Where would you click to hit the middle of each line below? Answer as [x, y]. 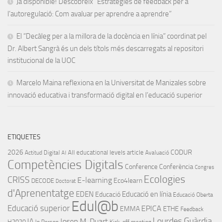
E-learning [95, 180]
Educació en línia [147, 194]
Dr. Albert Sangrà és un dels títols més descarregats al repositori [106, 48]
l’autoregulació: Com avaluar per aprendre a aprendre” [90, 14]
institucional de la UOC [41, 60]
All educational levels [97, 152]
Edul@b [95, 206]
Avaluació [157, 152]
